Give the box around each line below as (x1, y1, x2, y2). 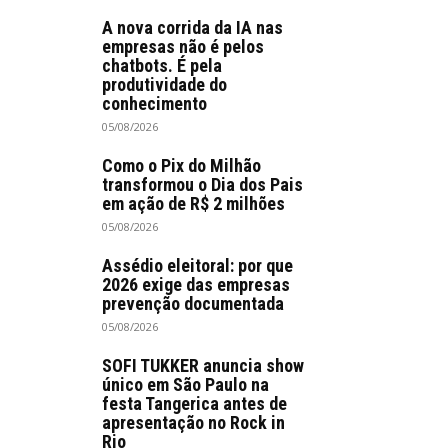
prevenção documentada (102, 293, 284, 314)
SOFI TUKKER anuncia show (102, 355, 304, 376)
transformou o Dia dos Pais (102, 174, 303, 195)
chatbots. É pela (102, 55, 222, 76)
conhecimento (102, 93, 207, 114)
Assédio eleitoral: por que (102, 255, 293, 276)
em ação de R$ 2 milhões (102, 193, 285, 214)
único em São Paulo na (102, 374, 269, 395)
